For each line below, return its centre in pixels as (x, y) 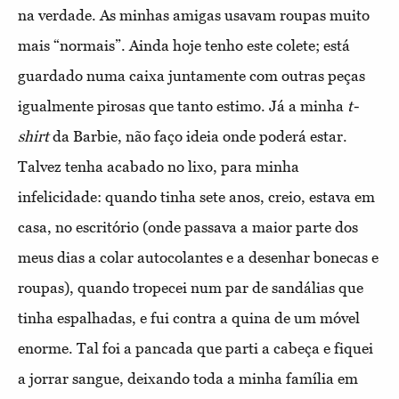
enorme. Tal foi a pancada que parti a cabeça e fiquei (195, 349)
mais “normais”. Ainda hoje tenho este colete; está (184, 46)
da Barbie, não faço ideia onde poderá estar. (200, 137)
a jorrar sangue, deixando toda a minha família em (188, 379)
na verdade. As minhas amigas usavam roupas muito (194, 16)
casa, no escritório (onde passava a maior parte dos (188, 228)
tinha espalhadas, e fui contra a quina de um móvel (189, 318)
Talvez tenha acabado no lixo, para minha (159, 167)
